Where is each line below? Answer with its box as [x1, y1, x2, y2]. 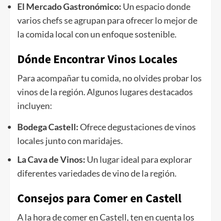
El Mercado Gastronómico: [17, 1, 123, 12]
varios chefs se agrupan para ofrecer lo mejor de [17, 15, 197, 26]
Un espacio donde [123, 1, 190, 12]
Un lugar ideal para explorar [87, 154, 192, 165]
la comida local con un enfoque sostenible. [17, 29, 177, 40]
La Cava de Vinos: [17, 154, 87, 165]
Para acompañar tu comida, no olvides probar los [17, 73, 202, 84]
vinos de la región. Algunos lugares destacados [17, 86, 193, 98]
